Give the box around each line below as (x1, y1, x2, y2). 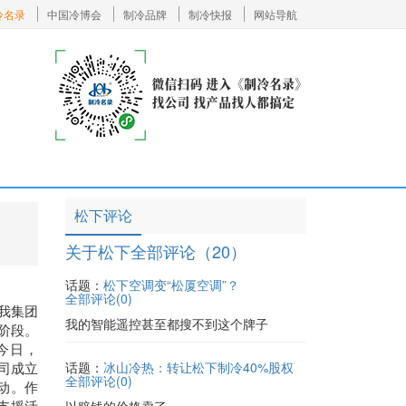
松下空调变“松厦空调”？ (103, 275, 239, 294)
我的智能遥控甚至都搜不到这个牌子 (65, 314, 268, 333)
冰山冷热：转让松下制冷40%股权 (103, 358, 294, 376)
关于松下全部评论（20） (65, 239, 246, 263)
